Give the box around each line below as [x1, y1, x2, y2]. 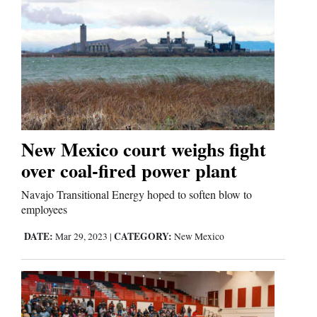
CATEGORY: [114, 229, 172, 244]
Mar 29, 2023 [53, 230, 110, 243]
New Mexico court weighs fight [21, 135, 266, 163]
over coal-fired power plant [21, 156, 237, 185]
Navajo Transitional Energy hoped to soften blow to [21, 187, 252, 202]
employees [21, 202, 67, 217]
